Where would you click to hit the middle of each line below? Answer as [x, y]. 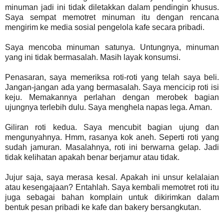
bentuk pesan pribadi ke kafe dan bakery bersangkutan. [103, 207]
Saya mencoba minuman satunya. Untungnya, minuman [112, 47]
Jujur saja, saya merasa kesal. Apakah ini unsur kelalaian [112, 177]
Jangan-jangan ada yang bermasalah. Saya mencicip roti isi [112, 87]
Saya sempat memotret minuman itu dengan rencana [112, 17]
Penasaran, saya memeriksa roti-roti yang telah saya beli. [112, 77]
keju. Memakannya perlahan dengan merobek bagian [112, 97]
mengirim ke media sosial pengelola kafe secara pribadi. [105, 27]
